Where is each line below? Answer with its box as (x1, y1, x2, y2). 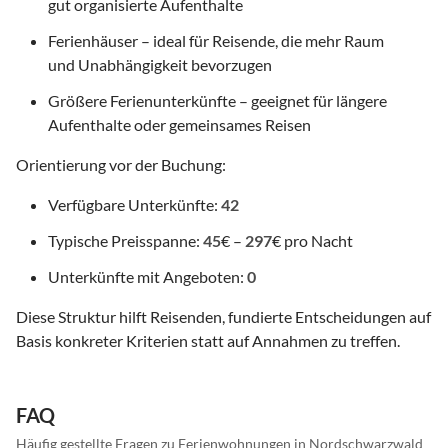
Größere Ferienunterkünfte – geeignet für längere (48, 91, 387, 111)
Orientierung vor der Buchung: (16, 155, 226, 175)
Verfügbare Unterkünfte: (48, 195, 221, 215)
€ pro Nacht (272, 231, 353, 251)
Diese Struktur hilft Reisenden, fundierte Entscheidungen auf (16, 307, 431, 327)
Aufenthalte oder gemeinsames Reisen (48, 115, 311, 135)
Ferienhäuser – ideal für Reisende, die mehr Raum (48, 31, 384, 51)
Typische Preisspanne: (48, 231, 203, 251)
